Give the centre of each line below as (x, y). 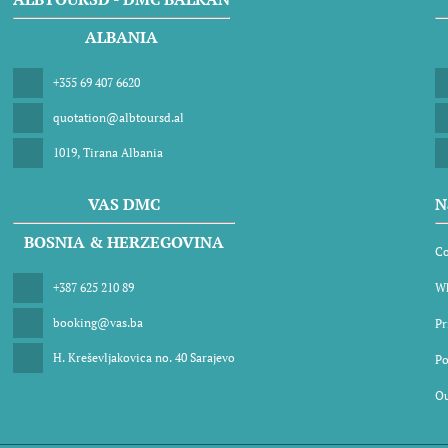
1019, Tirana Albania (108, 152)
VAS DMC (124, 204)
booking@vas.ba (98, 322)
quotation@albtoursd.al (119, 117)
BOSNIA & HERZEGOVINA (124, 242)
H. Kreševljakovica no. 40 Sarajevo (144, 357)
